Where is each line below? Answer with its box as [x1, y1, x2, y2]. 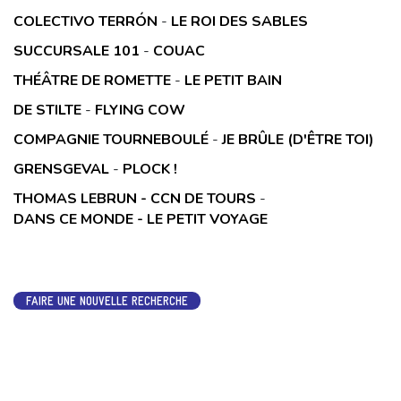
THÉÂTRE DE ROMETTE [13, 70, 171, 90]
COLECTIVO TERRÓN [13, 11, 158, 31]
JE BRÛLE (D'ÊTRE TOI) [222, 129, 374, 149]
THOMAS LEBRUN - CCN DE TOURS [13, 188, 256, 209]
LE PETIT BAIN [184, 70, 282, 90]
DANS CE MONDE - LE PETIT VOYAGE [13, 209, 268, 229]
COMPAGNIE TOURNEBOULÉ [13, 129, 209, 149]
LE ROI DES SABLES [171, 11, 308, 31]
